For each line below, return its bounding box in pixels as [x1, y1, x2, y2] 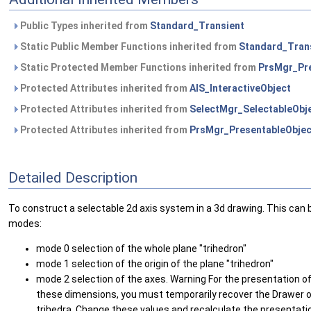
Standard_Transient [150, 20, 244, 32]
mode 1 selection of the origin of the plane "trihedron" [36, 258, 274, 270]
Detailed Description [8, 169, 137, 186]
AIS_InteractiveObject [190, 83, 291, 94]
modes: [8, 218, 42, 230]
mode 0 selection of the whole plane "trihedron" [36, 243, 246, 255]
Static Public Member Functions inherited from [18, 41, 239, 53]
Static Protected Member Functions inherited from [18, 62, 258, 74]
